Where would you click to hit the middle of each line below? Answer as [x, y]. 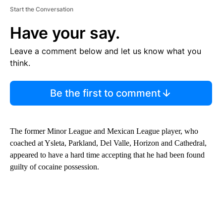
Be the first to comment [105, 93]
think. [20, 63]
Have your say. [65, 33]
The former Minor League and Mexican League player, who [104, 131]
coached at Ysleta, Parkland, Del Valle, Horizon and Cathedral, [108, 143]
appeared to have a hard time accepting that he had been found [107, 155]
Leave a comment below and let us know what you [106, 51]
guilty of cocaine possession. [55, 166]
